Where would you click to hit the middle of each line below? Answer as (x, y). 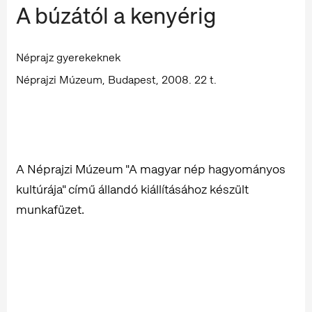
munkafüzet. (50, 210)
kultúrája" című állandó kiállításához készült (132, 189)
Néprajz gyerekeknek (68, 58)
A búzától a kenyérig (116, 16)
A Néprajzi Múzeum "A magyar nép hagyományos (151, 169)
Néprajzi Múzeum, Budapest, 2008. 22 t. (116, 80)
